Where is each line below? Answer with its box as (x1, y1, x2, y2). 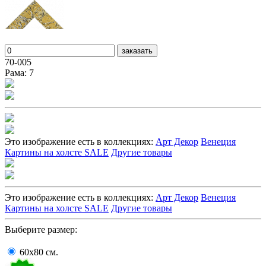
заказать (122, 46, 153, 56)
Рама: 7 (5, 68, 34, 78)
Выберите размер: (5, 224, 77, 235)
